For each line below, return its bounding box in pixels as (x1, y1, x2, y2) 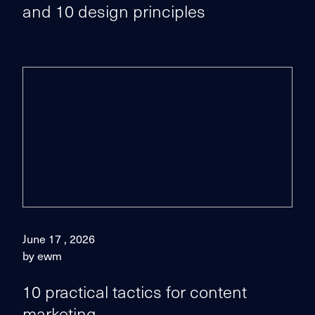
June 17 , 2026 (22, 230, 95, 247)
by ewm (22, 247, 62, 264)
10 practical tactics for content (22, 278, 247, 304)
